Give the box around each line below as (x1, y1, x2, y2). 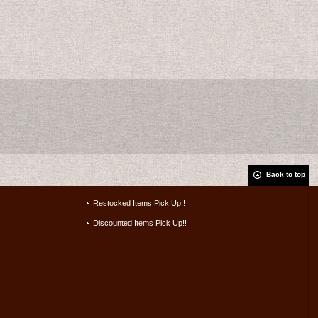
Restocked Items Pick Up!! (93, 199, 186, 208)
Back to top (265, 170, 305, 179)
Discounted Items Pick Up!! (93, 219, 187, 228)
